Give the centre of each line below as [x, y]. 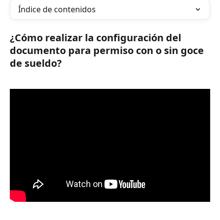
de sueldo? [36, 63]
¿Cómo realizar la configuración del [97, 38]
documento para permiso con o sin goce [108, 50]
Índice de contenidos [57, 9]
